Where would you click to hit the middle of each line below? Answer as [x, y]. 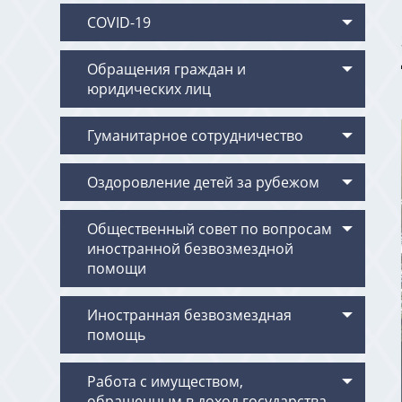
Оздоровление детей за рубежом [204, 182]
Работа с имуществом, [166, 381]
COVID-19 [119, 22]
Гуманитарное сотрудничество [196, 135]
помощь [117, 335]
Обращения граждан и [167, 69]
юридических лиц [149, 89]
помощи [117, 268]
